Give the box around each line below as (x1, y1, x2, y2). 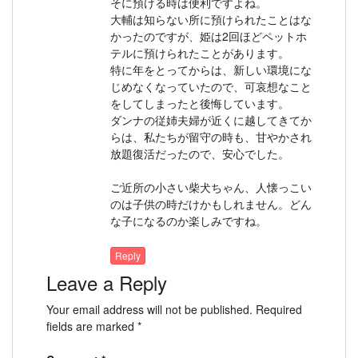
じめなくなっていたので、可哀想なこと (110, 78, 312, 94)
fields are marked (46, 318, 137, 335)
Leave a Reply (46, 268, 167, 297)
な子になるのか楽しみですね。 (110, 212, 267, 229)
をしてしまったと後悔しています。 (110, 94, 289, 111)
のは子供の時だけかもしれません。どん (110, 195, 312, 212)
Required (256, 301, 302, 318)
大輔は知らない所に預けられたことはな (110, 10, 312, 27)
